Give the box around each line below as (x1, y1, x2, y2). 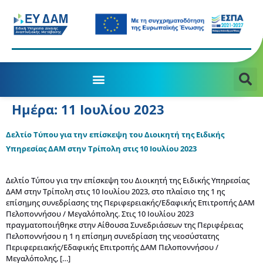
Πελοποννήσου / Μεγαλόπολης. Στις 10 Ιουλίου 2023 (6, 208, 194, 220)
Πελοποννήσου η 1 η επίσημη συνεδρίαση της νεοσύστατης (6, 231, 219, 242)
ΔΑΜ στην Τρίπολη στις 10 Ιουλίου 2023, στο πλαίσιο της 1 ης (6, 186, 225, 197)
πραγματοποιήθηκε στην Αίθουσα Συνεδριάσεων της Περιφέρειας (6, 220, 243, 231)
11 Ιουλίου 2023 (61, 100, 164, 119)
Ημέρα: (12, 100, 61, 119)
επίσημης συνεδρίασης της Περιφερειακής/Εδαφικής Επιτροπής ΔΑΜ (6, 197, 255, 208)
